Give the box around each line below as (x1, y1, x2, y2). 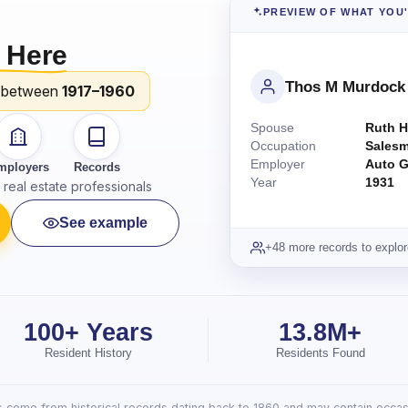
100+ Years (24, 319, 154, 346)
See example (59, 215, 148, 230)
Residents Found (275, 346, 365, 360)
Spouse (250, 120, 294, 135)
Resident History (45, 346, 133, 360)
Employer (250, 157, 305, 171)
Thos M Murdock (284, 77, 405, 96)
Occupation (250, 138, 316, 153)
